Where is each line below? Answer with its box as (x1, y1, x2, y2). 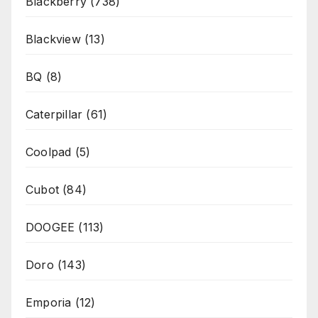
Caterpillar (26, 107, 83, 122)
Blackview (26, 32, 81, 47)
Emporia (26, 295, 72, 310)
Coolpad (26, 145, 72, 160)
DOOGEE (26, 220, 75, 235)
